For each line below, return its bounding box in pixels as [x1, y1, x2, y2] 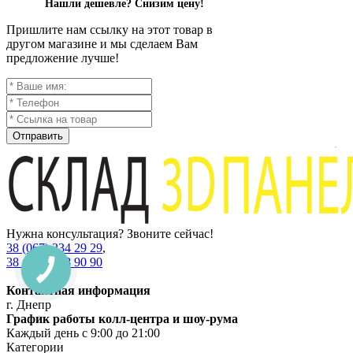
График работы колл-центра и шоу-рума [6, 311, 238, 325]
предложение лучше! [6, 50, 119, 65]
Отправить [13, 129, 63, 142]
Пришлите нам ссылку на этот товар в [6, 22, 213, 36]
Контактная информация [6, 283, 150, 297]
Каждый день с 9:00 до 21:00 [6, 325, 160, 340]
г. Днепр [6, 297, 51, 311]
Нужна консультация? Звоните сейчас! [6, 226, 214, 240]
